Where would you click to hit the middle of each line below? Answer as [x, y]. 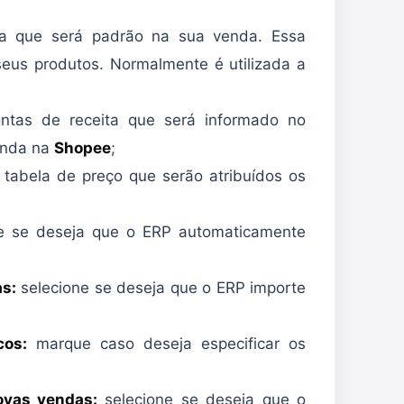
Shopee [83, 147]
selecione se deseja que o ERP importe [161, 287]
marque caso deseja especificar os [166, 343]
